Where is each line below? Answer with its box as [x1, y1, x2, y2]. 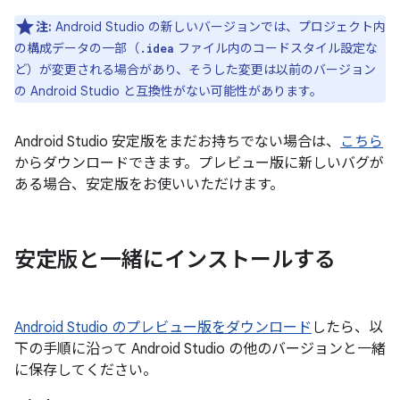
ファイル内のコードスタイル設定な [174, 40, 378, 56]
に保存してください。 [14, 362, 157, 379]
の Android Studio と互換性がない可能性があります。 [14, 83, 322, 99]
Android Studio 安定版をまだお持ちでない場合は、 [14, 133, 340, 151]
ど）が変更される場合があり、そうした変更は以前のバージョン [14, 62, 376, 78]
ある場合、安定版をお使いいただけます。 [14, 176, 284, 194]
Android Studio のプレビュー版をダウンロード [14, 319, 312, 337]
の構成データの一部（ [14, 40, 139, 56]
